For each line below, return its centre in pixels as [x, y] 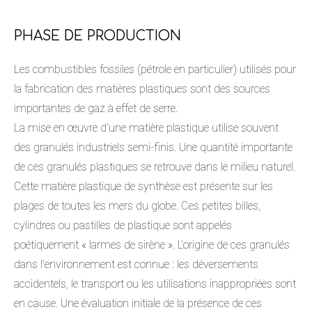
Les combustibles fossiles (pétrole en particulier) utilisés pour [155, 69]
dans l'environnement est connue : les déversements [136, 264]
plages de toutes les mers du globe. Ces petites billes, [137, 205]
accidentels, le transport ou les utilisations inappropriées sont [155, 283]
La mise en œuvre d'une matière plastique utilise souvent [146, 127]
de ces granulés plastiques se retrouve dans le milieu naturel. [155, 166]
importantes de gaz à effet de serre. [96, 108]
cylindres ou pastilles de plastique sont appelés [123, 225]
